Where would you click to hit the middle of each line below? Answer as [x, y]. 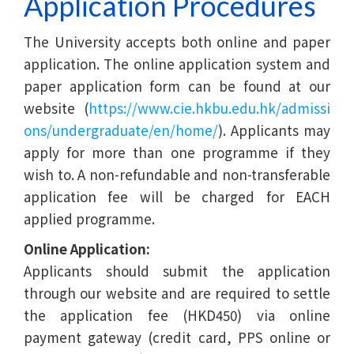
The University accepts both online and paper [177, 41]
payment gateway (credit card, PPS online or [177, 337]
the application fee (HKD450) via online [177, 314]
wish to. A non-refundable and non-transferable [177, 174]
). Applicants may [274, 130]
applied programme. [89, 218]
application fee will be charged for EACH [177, 196]
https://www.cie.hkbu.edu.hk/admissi [209, 107]
